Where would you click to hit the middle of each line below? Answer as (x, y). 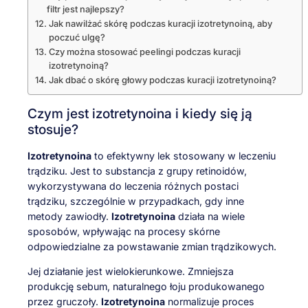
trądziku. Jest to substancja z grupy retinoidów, (137, 171)
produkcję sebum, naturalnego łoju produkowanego (146, 287)
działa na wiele (210, 217)
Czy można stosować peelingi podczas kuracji (144, 52)
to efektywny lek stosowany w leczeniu (184, 156)
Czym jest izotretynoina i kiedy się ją (140, 114)
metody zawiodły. (69, 217)
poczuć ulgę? (77, 38)
